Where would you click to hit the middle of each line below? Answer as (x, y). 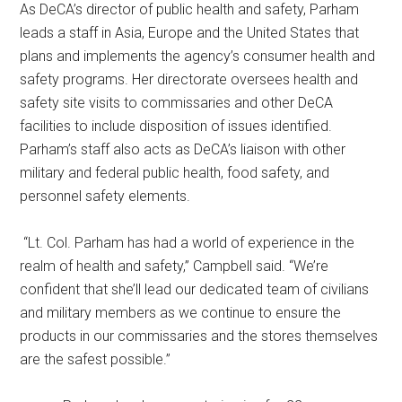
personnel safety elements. (105, 196)
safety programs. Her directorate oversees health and (189, 79)
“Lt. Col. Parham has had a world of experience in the (188, 242)
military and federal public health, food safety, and (175, 172)
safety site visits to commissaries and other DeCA (177, 102)
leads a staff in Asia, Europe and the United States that (190, 32)
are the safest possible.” (99, 359)
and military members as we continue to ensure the (181, 312)
